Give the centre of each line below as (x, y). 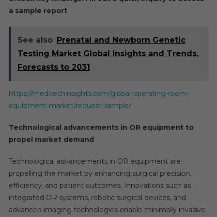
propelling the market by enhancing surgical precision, (100, 173)
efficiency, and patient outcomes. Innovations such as (100, 186)
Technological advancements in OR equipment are (94, 161)
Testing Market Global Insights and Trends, (108, 54)
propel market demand (51, 139)
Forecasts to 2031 (54, 67)
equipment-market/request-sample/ (70, 106)
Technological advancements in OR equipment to (101, 127)
